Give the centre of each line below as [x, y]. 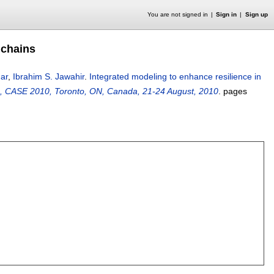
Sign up [256, 14]
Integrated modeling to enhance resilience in [175, 76]
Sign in [227, 14]
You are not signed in [177, 14]
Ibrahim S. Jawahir [49, 76]
